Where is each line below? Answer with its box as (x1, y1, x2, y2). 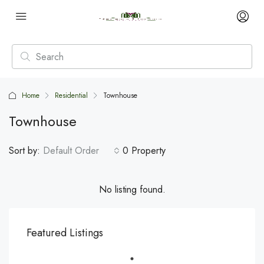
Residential (55, 90, 88, 101)
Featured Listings (27, 225, 103, 240)
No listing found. (98, 183, 166, 196)
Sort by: (9, 144, 40, 157)
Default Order (43, 144, 99, 157)
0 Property (123, 144, 166, 157)
